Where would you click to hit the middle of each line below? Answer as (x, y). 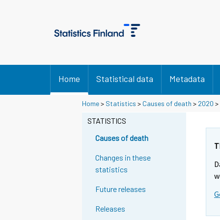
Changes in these (123, 158)
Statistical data (125, 79)
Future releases (121, 189)
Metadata (187, 79)
